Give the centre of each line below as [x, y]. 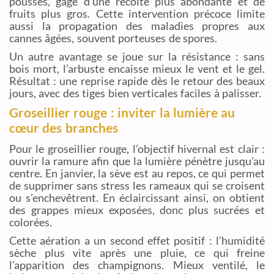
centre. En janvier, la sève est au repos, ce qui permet [137, 173]
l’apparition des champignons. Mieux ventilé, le [137, 265]
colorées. [31, 222]
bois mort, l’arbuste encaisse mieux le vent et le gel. [137, 68]
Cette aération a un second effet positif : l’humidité [137, 240]
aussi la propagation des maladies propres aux [137, 25]
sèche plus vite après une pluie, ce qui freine [137, 252]
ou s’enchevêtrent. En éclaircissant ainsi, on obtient [137, 197]
